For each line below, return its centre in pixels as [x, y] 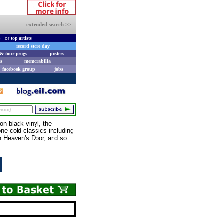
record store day [33, 46]
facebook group [19, 69]
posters [57, 53]
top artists [21, 38]
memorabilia [37, 61]
